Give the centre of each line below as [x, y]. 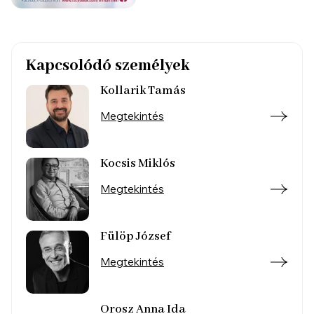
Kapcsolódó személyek [108, 66]
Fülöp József [135, 236]
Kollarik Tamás [143, 90]
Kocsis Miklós [138, 163]
